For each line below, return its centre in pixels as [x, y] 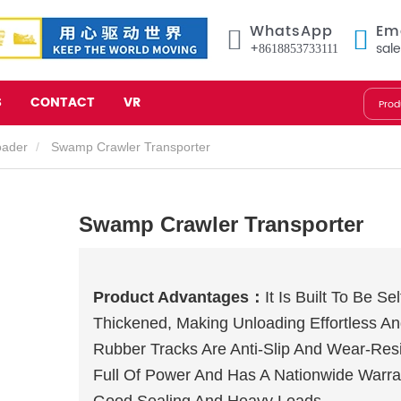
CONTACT [63, 103]
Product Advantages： [179, 297]
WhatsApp [291, 31]
